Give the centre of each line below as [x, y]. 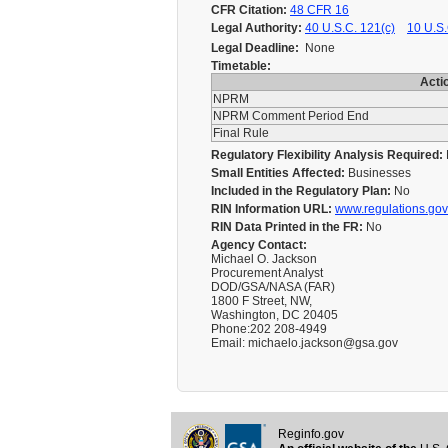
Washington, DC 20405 [274, 315]
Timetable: [241, 66]
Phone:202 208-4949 [269, 329]
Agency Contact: [259, 245]
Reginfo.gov [310, 434]
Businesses [379, 173]
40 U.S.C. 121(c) [350, 28]
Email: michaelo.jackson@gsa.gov [304, 343]
